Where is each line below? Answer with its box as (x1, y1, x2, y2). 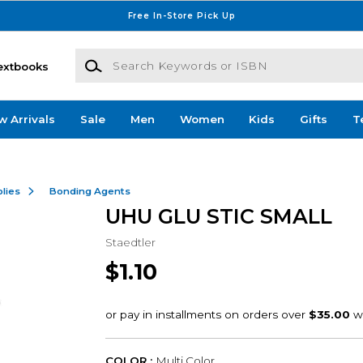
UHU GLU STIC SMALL (105, 203, 332, 228)
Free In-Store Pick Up (127, 10, 236, 21)
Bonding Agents (49, 185, 130, 197)
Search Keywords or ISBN (74, 49, 220, 63)
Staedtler (105, 235, 156, 249)
